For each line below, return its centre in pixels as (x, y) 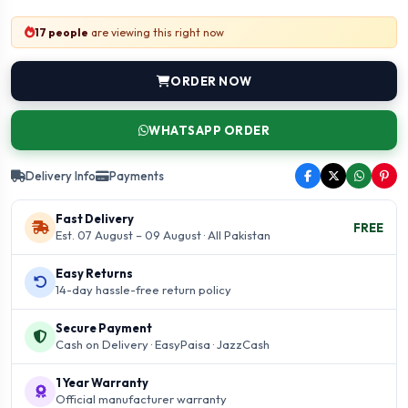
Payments (137, 176)
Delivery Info (61, 176)
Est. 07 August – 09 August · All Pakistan (163, 235)
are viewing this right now (156, 32)
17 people (61, 32)
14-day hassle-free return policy (143, 290)
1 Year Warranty (102, 382)
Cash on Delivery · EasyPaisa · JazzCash (163, 344)
